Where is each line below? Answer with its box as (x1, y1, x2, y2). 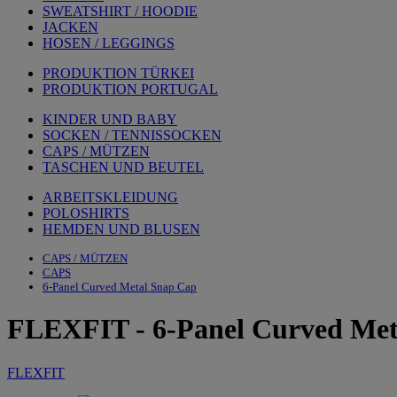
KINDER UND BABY (43, 112, 177, 127)
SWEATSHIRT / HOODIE (43, 4, 198, 19)
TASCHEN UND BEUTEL (43, 160, 204, 175)
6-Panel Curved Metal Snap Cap (43, 280, 197, 293)
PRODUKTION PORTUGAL (43, 82, 218, 97)
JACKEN (43, 19, 98, 35)
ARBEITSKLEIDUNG (43, 190, 178, 205)
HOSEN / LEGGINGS (43, 35, 175, 51)
